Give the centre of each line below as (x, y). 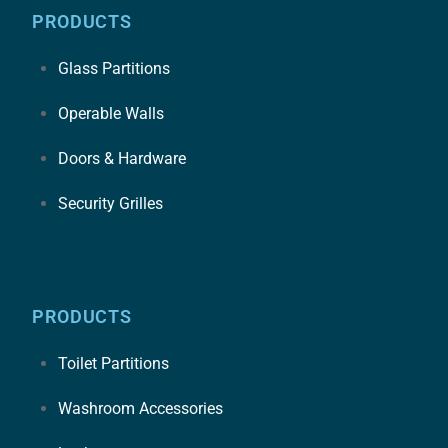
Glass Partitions (113, 68)
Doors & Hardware (121, 158)
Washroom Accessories (140, 409)
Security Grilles (110, 203)
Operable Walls (110, 113)
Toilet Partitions (113, 364)
